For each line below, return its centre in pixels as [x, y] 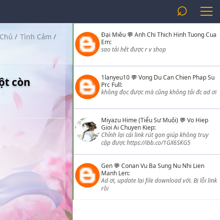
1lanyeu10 [115, 77]
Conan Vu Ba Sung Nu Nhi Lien [163, 166]
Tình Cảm [36, 37]
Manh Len [115, 173]
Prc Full [111, 85]
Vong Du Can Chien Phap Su [177, 77]
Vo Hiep [198, 120]
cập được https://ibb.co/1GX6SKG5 [146, 143]
